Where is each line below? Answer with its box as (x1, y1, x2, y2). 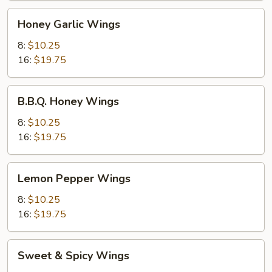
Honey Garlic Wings (18, 17, 120, 32)
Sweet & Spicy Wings (18, 248, 129, 263)
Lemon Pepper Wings (18, 171, 131, 186)
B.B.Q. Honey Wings (18, 94, 119, 109)
